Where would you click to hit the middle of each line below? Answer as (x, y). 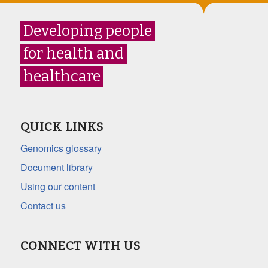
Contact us (43, 205)
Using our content (57, 186)
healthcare (62, 77)
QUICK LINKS (62, 127)
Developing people (87, 31)
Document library (56, 167)
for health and (73, 54)
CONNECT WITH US (80, 246)
